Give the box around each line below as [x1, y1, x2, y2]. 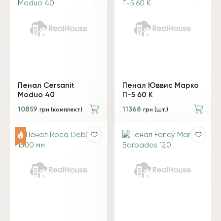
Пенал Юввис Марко [122, 81, 199, 89]
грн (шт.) [143, 107, 168, 113]
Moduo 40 [18, 91, 55, 99]
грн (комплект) [39, 107, 82, 113]
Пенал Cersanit [18, 81, 74, 89]
